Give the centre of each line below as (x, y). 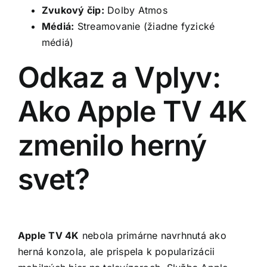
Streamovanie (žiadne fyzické (145, 27)
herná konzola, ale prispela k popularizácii (117, 252)
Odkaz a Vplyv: (119, 77)
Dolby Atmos (136, 10)
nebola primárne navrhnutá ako (153, 236)
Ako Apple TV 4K (133, 111)
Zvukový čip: (73, 10)
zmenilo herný (112, 145)
